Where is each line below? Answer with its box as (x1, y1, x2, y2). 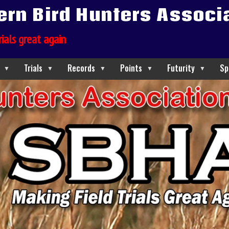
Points (120, 62, 142, 74)
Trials (24, 62, 42, 74)
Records (67, 62, 95, 74)
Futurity (167, 62, 195, 74)
